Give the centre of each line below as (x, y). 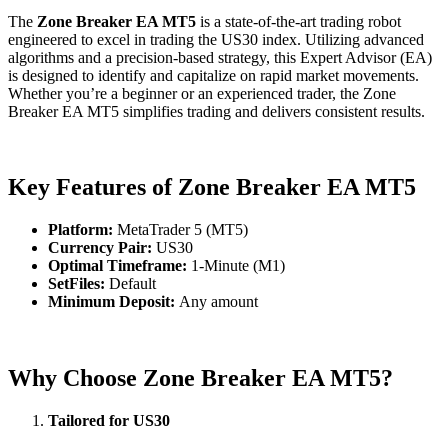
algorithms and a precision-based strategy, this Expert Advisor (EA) (220, 57)
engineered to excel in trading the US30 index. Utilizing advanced (216, 39)
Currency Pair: (102, 248)
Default (132, 284)
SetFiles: (78, 284)
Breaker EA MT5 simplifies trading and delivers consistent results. (216, 111)
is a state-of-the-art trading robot (298, 21)
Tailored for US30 (109, 421)
